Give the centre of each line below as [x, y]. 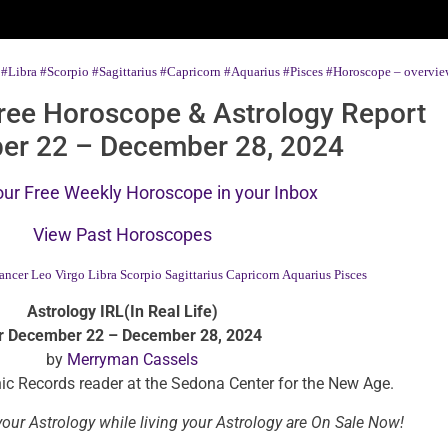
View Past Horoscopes [122, 234]
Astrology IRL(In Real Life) [122, 312]
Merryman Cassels [132, 360]
